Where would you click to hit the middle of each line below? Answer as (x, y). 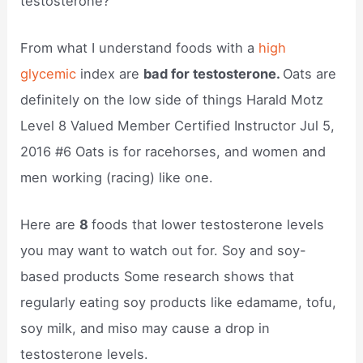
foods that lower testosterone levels (208, 225)
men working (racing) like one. (117, 177)
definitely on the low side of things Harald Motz (172, 99)
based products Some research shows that (158, 277)
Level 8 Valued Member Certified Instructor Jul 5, (178, 125)
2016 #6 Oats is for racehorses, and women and (173, 151)
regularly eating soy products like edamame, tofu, (179, 303)
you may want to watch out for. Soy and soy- (164, 251)
